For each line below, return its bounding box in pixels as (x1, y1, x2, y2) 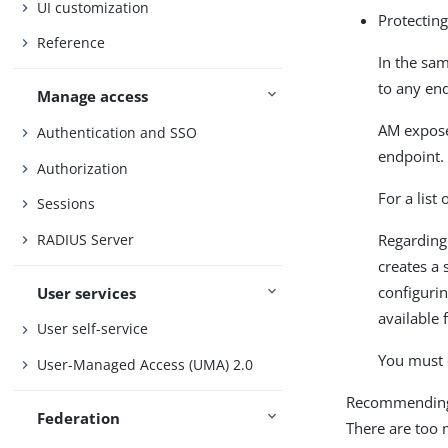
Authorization (37, 158, 129, 178)
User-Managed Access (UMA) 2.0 (37, 354, 254, 374)
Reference (37, 33, 106, 53)
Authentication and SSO (37, 123, 198, 142)
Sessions (37, 194, 96, 214)
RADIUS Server (37, 229, 135, 249)
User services (37, 282, 137, 303)
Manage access (37, 86, 149, 107)
